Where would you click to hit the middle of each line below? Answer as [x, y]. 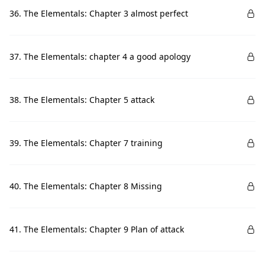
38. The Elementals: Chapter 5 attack [82, 100]
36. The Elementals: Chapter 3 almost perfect [99, 13]
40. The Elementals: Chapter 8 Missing [86, 186]
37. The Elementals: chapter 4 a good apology [100, 56]
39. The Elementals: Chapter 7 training [86, 143]
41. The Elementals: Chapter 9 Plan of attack [97, 229]
